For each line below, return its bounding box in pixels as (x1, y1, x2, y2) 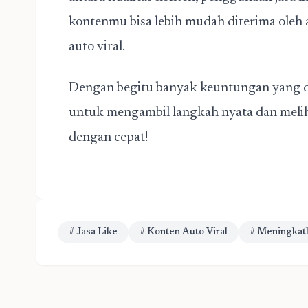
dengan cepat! (69, 131, 148, 144)
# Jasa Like (69, 228, 118, 237)
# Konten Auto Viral (140, 228, 228, 237)
